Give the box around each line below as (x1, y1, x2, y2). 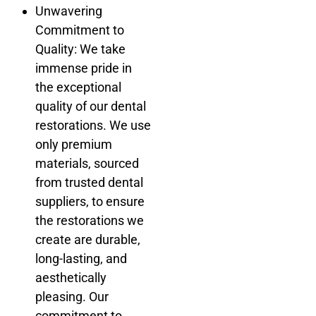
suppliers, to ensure (35, 194, 145, 209)
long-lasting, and (35, 251, 127, 267)
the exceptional (35, 80, 121, 95)
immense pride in (35, 61, 132, 76)
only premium (35, 137, 112, 152)
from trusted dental (35, 175, 143, 190)
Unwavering (35, 4, 102, 19)
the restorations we (35, 213, 144, 229)
